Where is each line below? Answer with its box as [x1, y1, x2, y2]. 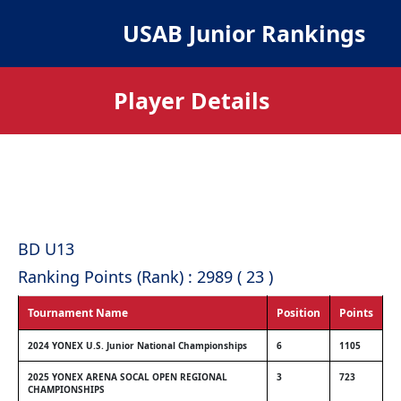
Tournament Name [28, 305, 128, 320]
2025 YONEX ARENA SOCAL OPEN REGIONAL [28, 371, 227, 383]
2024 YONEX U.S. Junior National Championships [28, 339, 247, 352]
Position [277, 305, 320, 320]
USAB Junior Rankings [122, 18, 365, 48]
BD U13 [18, 238, 74, 260]
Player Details [114, 85, 269, 115]
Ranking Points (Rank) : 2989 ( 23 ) [18, 266, 273, 287]
